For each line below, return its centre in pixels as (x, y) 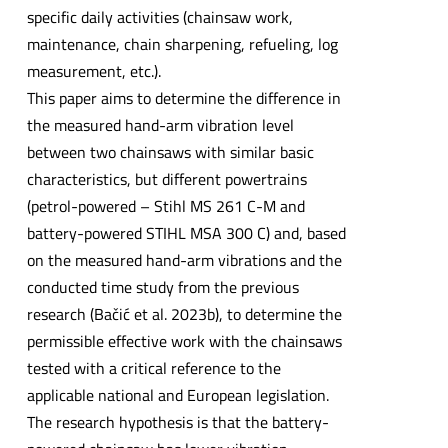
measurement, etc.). (93, 71)
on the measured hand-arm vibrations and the (184, 260)
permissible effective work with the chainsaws (184, 341)
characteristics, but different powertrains (166, 179)
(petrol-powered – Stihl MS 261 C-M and (165, 206)
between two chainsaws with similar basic (170, 152)
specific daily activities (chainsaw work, (159, 17)
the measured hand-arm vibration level (160, 125)
